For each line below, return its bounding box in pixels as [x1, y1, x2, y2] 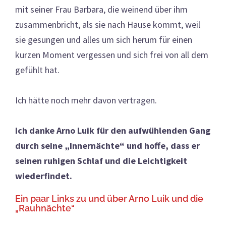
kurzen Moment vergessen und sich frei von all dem [15, 48, 208, 61]
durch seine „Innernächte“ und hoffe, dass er [15, 139, 200, 151]
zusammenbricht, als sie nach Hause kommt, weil [15, 18, 200, 30]
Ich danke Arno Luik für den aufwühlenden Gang [15, 124, 210, 136]
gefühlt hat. [15, 64, 60, 76]
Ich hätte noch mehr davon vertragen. [15, 94, 157, 106]
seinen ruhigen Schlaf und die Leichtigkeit [15, 154, 187, 166]
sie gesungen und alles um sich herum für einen [15, 33, 192, 45]
